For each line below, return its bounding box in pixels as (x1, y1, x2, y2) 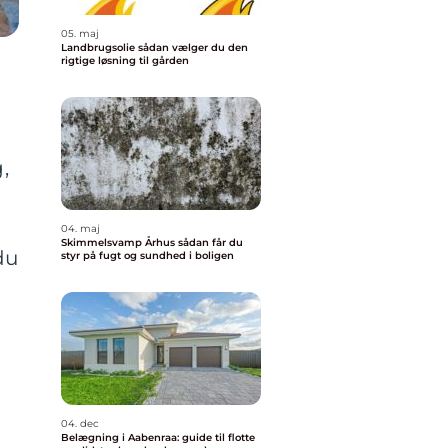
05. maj (61, 27, 99, 40)
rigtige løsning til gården (61, 54, 189, 67)
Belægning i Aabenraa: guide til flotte (61, 431, 255, 444)
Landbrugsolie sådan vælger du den (61, 41, 138, 54)
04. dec (61, 417, 99, 430)
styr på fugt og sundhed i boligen (61, 249, 234, 262)
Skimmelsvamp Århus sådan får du (61, 236, 178, 249)
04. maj (61, 222, 100, 235)
